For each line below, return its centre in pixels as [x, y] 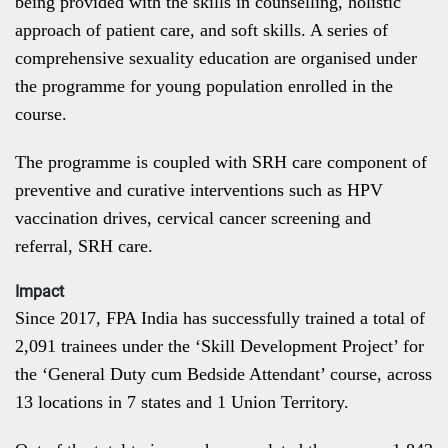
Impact [39, 291]
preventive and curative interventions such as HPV [199, 190]
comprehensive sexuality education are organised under [216, 58]
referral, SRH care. [84, 246]
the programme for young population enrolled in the [204, 86]
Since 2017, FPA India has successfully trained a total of [220, 318]
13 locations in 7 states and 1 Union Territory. [182, 402]
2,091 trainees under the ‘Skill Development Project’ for [219, 346]
